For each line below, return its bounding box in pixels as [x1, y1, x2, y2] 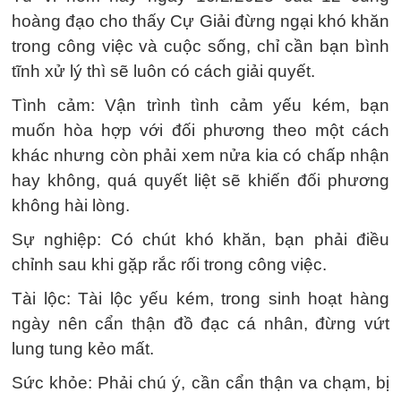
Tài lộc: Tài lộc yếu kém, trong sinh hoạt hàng [12, 289, 389, 309]
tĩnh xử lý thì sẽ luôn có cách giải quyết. [12, 62, 315, 81]
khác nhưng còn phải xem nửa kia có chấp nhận [12, 146, 389, 166]
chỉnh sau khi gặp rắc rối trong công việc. [12, 255, 327, 275]
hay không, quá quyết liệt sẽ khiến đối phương [12, 171, 389, 191]
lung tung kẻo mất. [12, 339, 154, 359]
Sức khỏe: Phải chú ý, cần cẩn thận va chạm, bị [12, 373, 389, 393]
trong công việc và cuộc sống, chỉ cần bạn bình [12, 37, 389, 56]
